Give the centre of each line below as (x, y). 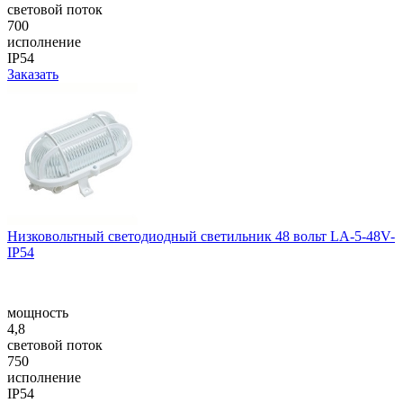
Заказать (33, 74)
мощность (38, 312)
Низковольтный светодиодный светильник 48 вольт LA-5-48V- (201, 236)
